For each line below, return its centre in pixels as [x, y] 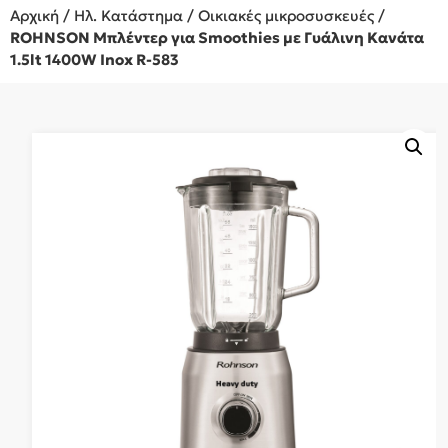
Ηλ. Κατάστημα [128, 15]
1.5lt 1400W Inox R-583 [94, 59]
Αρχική [34, 15]
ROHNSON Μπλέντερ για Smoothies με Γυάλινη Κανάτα [217, 37]
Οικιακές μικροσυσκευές [286, 15]
